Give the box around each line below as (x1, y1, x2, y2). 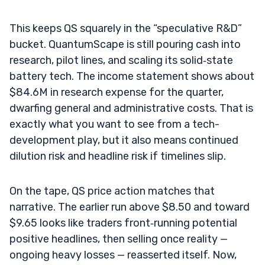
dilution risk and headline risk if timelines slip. (9, 149, 226, 163)
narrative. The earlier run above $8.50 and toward (9, 200, 250, 214)
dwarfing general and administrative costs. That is (9, 101, 253, 115)
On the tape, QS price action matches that (9, 184, 215, 198)
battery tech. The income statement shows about (9, 69, 254, 83)
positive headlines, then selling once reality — (9, 232, 228, 245)
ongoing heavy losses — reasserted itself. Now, (9, 248, 237, 261)
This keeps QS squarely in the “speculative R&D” (9, 21, 242, 35)
